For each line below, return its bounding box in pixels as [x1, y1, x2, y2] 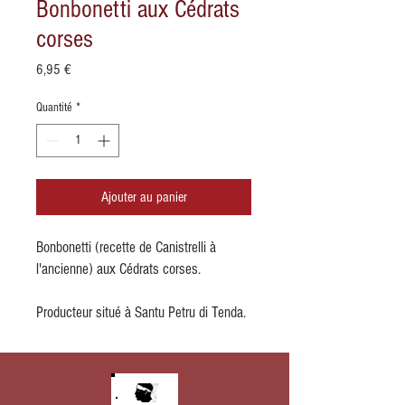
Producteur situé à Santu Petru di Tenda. [36, 304, 246, 322]
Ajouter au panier [100, 189, 187, 206]
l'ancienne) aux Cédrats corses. [36, 260, 201, 278]
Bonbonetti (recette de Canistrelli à [36, 239, 216, 257]
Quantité [36, 100, 72, 116]
